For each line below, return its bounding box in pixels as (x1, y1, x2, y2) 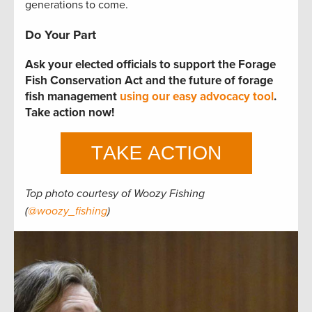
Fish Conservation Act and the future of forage (25, 73, 273, 88)
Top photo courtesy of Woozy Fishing (25, 187, 205, 201)
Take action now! (25, 105, 114, 120)
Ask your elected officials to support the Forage (25, 57, 276, 72)
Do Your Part (25, 27, 96, 43)
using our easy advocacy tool (120, 89, 274, 104)
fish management (25, 89, 120, 104)
